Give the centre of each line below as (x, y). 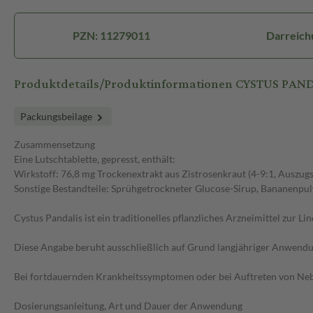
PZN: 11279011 (112, 36)
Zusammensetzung (54, 145)
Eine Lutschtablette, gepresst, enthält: (95, 159)
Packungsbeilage (57, 117)
